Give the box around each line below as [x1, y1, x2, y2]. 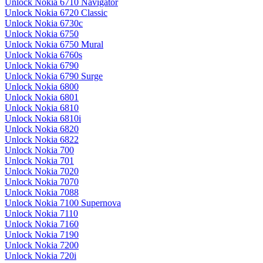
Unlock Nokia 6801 [5, 92, 79, 103]
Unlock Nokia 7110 [5, 208, 78, 219]
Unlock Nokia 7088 [5, 187, 79, 198]
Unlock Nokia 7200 [5, 240, 79, 251]
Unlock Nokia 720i [5, 251, 76, 261]
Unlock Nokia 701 [5, 156, 74, 166]
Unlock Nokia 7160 [5, 219, 79, 230]
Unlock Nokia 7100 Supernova [5, 198, 121, 208]
